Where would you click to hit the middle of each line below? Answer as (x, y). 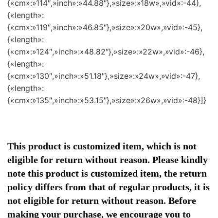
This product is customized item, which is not (102, 146)
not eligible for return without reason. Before (102, 200)
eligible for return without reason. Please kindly (108, 159)
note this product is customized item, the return (107, 173)
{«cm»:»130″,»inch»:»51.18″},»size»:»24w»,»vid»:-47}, (104, 76)
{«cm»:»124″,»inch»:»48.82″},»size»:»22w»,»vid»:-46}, (106, 52)
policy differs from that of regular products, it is (109, 187)
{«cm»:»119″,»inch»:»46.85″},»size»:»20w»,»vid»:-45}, (105, 27)
